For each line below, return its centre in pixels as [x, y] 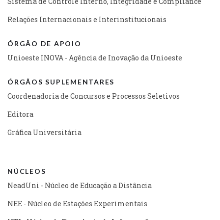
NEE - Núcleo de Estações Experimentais [77, 203]
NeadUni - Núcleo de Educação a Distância [80, 185]
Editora [20, 114]
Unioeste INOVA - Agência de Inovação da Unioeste [95, 57]
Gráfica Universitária [44, 132]
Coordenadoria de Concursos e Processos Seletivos [94, 96]
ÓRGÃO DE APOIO [44, 43]
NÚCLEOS [27, 171]
